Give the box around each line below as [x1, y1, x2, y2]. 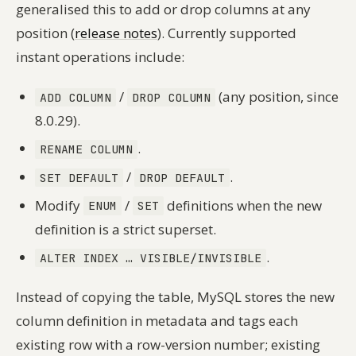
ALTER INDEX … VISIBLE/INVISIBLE [39, 250, 261, 266]
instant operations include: [16, 47, 184, 66]
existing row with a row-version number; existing [16, 335, 320, 354]
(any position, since [215, 87, 339, 106]
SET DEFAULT [39, 169, 118, 185]
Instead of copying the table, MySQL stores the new [16, 288, 335, 307]
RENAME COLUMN [39, 141, 133, 157]
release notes [75, 23, 157, 42]
